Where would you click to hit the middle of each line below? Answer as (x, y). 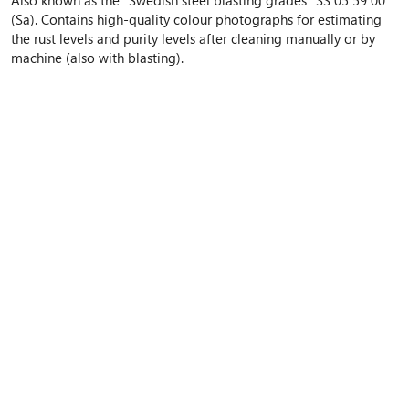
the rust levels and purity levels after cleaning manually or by (193, 38)
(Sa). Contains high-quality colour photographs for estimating (196, 19)
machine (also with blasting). (97, 57)
